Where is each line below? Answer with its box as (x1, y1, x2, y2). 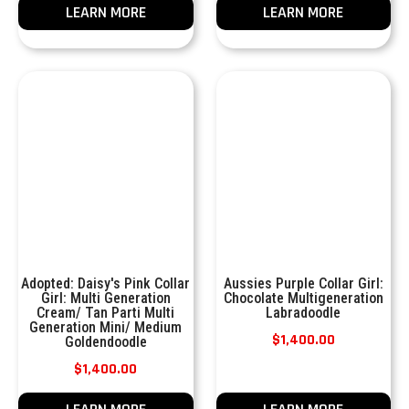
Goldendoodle (64, 333, 147, 351)
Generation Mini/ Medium (29, 319, 183, 336)
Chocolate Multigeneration (223, 289, 383, 307)
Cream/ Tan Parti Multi (37, 304, 175, 321)
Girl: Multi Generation (40, 289, 171, 307)
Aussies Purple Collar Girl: (223, 275, 383, 292)
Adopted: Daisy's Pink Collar (21, 275, 191, 292)
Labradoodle (266, 304, 341, 321)
